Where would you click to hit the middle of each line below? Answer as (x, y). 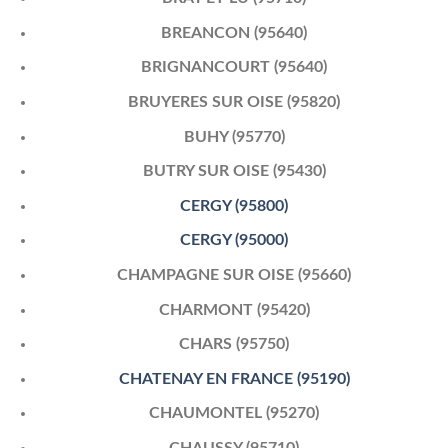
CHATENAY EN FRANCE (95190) (234, 378)
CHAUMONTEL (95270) (234, 413)
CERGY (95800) (234, 205)
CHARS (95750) (234, 344)
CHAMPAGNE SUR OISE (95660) (234, 275)
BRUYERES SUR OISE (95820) (234, 102)
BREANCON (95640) (234, 32)
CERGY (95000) (234, 240)
